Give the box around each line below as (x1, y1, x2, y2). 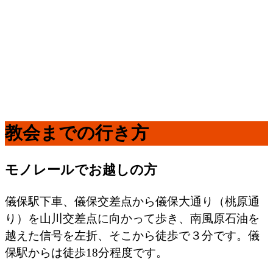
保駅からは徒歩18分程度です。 (5, 246, 168, 259)
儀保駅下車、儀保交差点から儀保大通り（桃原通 (5, 194, 260, 208)
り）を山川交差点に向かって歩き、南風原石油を (5, 211, 260, 225)
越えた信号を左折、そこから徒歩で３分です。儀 (5, 229, 260, 242)
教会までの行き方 (5, 123, 149, 143)
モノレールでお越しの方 (5, 162, 157, 178)
